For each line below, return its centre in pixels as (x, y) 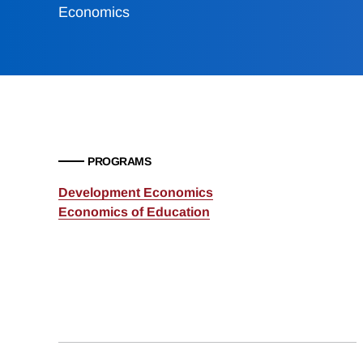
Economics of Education (134, 212)
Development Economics (136, 193)
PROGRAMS (119, 162)
